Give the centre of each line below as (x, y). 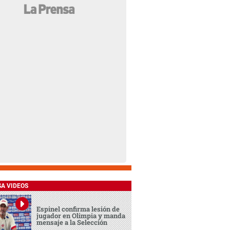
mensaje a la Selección (72, 223)
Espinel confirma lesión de (78, 209)
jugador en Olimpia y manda (81, 216)
